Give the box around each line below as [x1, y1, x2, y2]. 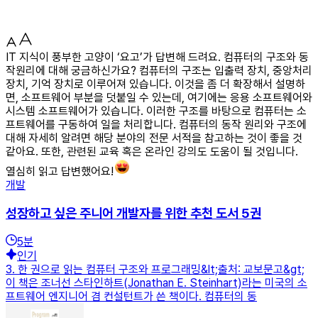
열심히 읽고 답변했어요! [6, 164, 114, 178]
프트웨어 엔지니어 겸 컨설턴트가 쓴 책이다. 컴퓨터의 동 [6, 290, 257, 304]
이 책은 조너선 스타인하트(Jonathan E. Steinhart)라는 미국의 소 [6, 276, 307, 290]
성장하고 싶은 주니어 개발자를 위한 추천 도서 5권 [6, 204, 261, 221]
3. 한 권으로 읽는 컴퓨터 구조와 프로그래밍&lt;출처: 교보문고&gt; [6, 263, 305, 277]
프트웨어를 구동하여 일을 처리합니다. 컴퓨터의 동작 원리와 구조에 [6, 117, 307, 131]
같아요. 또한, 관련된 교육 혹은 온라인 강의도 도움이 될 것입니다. [6, 144, 298, 158]
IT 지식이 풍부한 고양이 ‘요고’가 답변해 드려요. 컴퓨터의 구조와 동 [6, 50, 309, 64]
